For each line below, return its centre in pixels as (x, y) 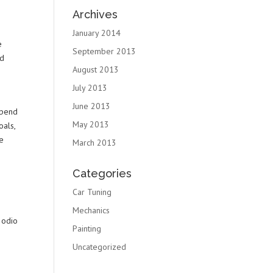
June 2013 (92, 106)
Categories (102, 173)
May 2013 (91, 124)
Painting (87, 229)
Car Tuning (92, 192)
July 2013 (90, 88)
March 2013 (95, 143)
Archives (95, 14)
